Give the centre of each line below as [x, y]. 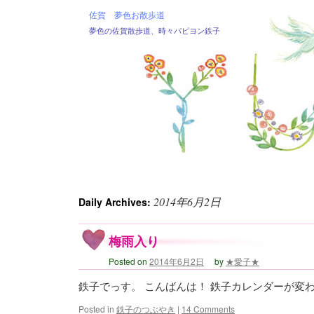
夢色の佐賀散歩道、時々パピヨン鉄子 [155, 30]
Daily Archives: [116, 202]
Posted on [128, 261]
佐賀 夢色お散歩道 [127, 14]
